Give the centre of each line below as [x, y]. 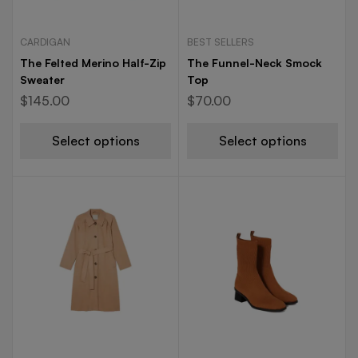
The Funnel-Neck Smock [255, 63]
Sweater [42, 80]
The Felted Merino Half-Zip [93, 63]
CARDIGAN [45, 42]
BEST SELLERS [221, 42]
